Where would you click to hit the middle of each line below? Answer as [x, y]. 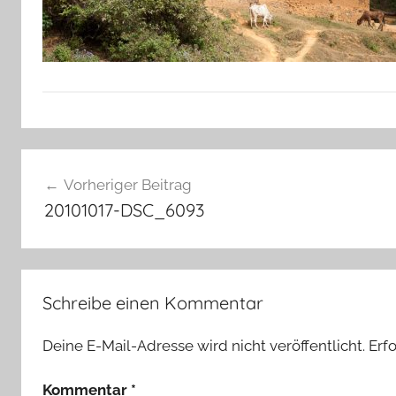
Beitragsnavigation [125, 165]
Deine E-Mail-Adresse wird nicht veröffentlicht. [204, 346]
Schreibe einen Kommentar [153, 303]
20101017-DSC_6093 [124, 209]
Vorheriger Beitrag [127, 184]
